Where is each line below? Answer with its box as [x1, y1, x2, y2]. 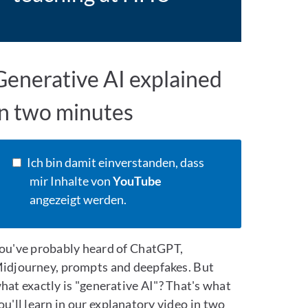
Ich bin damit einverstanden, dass [24, 155, 205, 170]
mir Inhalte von [29, 173, 113, 189]
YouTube [112, 173, 162, 189]
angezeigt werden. [29, 192, 126, 208]
